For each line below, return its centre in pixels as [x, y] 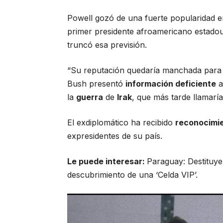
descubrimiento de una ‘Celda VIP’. [133, 174]
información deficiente [171, 83]
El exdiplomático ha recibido [121, 122]
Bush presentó [97, 83]
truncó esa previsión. [107, 45]
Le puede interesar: [107, 161]
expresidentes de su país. [115, 136]
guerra [90, 97]
